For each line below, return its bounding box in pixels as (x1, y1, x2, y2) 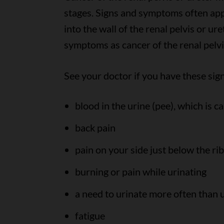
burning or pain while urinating (74, 165, 206, 177)
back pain (74, 121, 115, 133)
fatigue (74, 209, 105, 221)
